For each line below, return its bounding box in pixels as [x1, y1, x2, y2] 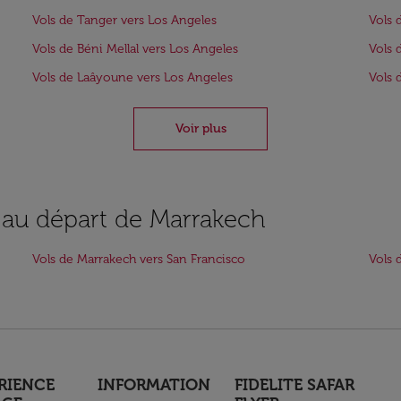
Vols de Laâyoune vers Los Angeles [32, 70, 233, 85]
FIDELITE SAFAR [235, 375, 355, 395]
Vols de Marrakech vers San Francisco [32, 252, 245, 267]
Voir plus [175, 121, 226, 136]
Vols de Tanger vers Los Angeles [32, 13, 217, 28]
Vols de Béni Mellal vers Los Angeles [32, 41, 238, 56]
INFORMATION [97, 375, 210, 395]
